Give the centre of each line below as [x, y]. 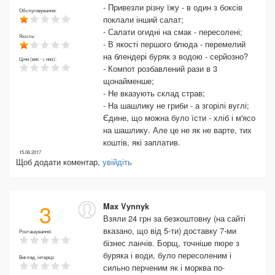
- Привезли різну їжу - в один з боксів [173, 7]
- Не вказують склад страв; [154, 93]
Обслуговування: [38, 10]
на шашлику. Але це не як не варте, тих [177, 130]
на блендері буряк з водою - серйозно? [176, 56]
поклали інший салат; [143, 19]
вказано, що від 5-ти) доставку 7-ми [170, 230]
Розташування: [36, 231]
